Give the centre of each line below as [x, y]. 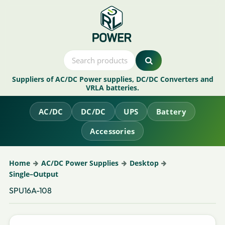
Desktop [144, 163]
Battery [171, 111]
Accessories [113, 131]
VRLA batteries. [113, 88]
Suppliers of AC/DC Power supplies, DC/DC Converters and [113, 79]
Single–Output [34, 174]
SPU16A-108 [30, 190]
